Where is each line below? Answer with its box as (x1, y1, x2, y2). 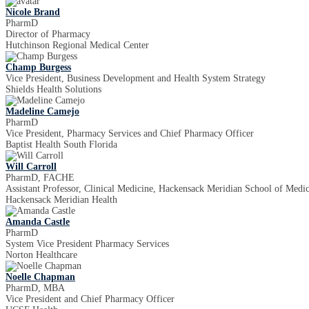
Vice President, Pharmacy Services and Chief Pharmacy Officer (6, 128, 254, 139)
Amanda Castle (6, 217, 70, 227)
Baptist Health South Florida (6, 139, 117, 150)
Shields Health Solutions (6, 84, 101, 94)
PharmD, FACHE (6, 172, 74, 183)
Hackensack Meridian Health (6, 195, 117, 205)
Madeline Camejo (6, 106, 79, 117)
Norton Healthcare (6, 250, 77, 260)
